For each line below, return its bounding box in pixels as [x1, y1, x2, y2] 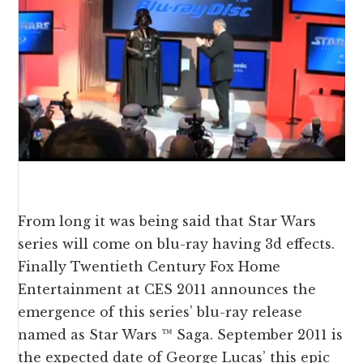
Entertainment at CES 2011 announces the [18, 281, 317, 298]
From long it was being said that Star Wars [18, 213, 317, 230]
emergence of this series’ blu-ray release [18, 304, 303, 321]
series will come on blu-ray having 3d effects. [18, 236, 335, 253]
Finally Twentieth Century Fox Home [18, 258, 281, 275]
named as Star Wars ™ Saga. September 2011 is [18, 327, 344, 344]
